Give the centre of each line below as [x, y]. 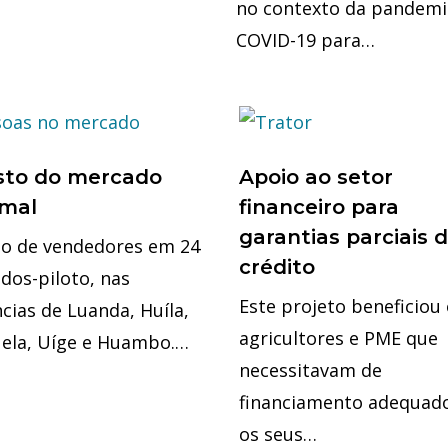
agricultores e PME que [338, 338]
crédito [277, 267]
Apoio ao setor [316, 177]
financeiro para [319, 207]
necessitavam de [310, 370]
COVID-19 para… [305, 40]
